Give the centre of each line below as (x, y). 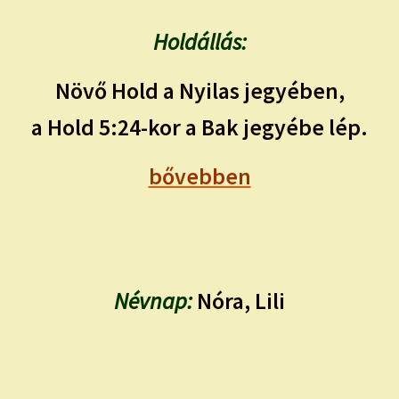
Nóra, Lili (239, 301)
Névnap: (153, 301)
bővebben (199, 177)
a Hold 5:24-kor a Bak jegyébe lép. (199, 128)
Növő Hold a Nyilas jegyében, (199, 91)
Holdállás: (199, 42)
